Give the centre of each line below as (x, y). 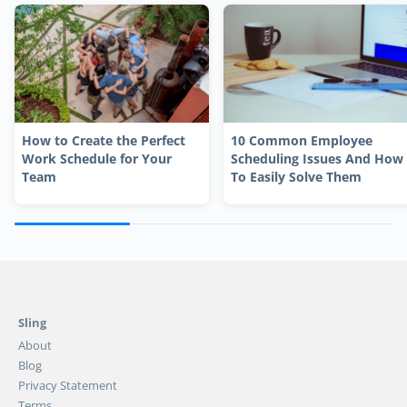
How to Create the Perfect (104, 140)
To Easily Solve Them (297, 176)
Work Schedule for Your (97, 158)
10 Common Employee (302, 140)
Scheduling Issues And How (318, 158)
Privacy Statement (68, 385)
